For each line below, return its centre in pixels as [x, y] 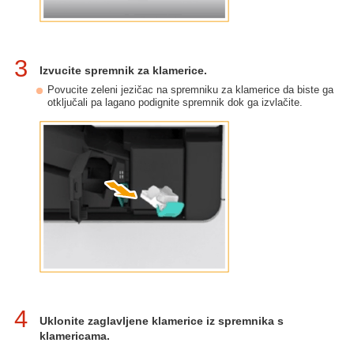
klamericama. [75, 336]
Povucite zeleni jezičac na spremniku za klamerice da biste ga [190, 90]
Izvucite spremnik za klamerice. [123, 70]
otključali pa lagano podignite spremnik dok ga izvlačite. [175, 102]
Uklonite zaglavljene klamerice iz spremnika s [162, 321]
